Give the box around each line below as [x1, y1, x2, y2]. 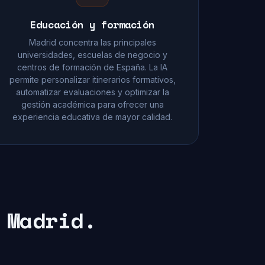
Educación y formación [30, 17, 154, 32]
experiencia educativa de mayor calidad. [12, 112, 172, 122]
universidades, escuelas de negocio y [17, 50, 167, 60]
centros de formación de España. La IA [17, 62, 167, 72]
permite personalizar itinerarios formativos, [9, 75, 176, 85]
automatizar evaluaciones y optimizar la [15, 87, 169, 97]
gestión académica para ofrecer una [21, 99, 164, 109]
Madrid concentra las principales [28, 37, 156, 47]
